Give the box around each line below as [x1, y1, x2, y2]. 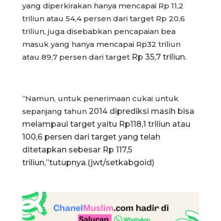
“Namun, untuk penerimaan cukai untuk [22, 93, 179, 103]
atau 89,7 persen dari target [22, 52, 132, 62]
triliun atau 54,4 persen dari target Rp [22, 13, 169, 23]
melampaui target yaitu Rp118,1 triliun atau [22, 119, 190, 129]
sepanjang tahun [22, 106, 89, 116]
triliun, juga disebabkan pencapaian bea [22, 26, 176, 36]
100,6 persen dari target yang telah [22, 132, 160, 142]
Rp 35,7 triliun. [132, 52, 186, 62]
